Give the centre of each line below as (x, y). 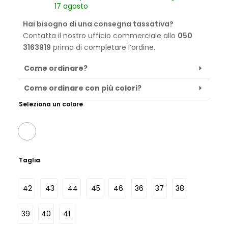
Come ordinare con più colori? (83, 88)
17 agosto (71, 6)
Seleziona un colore (51, 104)
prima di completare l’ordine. (103, 47)
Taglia (30, 160)
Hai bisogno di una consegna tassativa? (98, 24)
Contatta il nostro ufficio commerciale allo (100, 36)
